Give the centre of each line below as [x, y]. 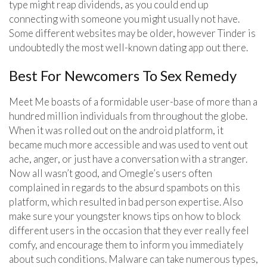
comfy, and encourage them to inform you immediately [126, 244]
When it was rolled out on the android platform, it [116, 130]
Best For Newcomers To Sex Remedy [123, 75]
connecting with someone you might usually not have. [124, 18]
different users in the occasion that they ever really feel [129, 230]
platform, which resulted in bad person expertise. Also [126, 201]
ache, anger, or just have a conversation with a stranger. [128, 159]
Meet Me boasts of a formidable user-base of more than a [133, 101]
